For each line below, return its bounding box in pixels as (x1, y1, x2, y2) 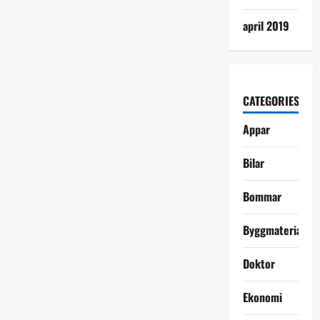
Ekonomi (242, 288, 282, 306)
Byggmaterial (242, 221, 304, 239)
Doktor (242, 254, 275, 272)
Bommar (242, 187, 281, 205)
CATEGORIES (242, 91, 299, 109)
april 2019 (242, 16, 289, 34)
